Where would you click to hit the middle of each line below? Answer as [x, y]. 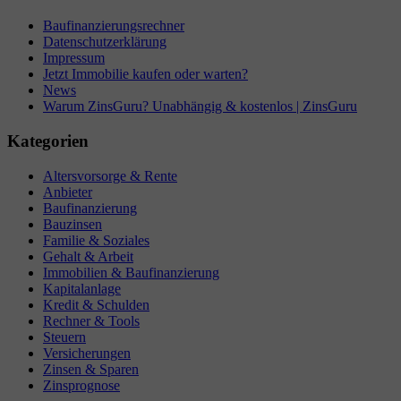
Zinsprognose [81, 385]
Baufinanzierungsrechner [114, 26]
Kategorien [48, 141]
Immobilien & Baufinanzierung [131, 272]
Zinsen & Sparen [91, 369]
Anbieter [68, 192]
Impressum [74, 58]
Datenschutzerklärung [105, 42]
